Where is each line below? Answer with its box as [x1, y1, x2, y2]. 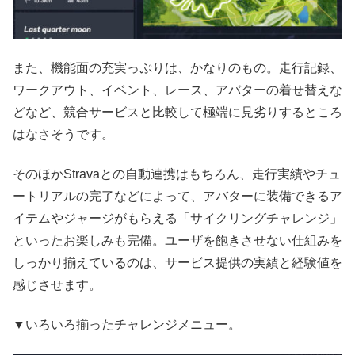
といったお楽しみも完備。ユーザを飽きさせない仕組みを [13, 234, 342, 248]
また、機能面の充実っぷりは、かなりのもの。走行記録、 [13, 60, 342, 74]
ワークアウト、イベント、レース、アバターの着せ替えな [13, 82, 342, 97]
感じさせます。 [13, 278, 101, 292]
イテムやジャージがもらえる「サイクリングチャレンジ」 [13, 212, 342, 226]
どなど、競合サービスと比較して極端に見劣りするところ [13, 105, 342, 119]
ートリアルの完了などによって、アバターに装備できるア [13, 189, 342, 204]
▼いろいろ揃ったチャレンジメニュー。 [13, 318, 241, 332]
